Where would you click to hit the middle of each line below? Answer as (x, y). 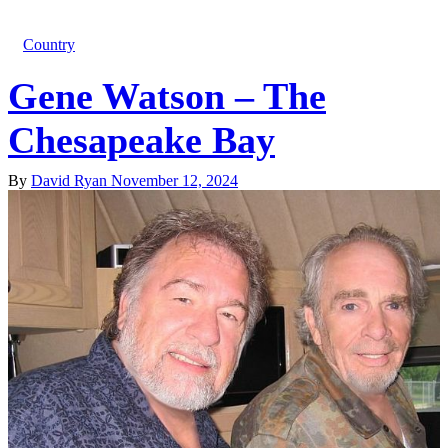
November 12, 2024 (174, 180)
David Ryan (71, 180)
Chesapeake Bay (141, 140)
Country (49, 44)
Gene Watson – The (167, 96)
